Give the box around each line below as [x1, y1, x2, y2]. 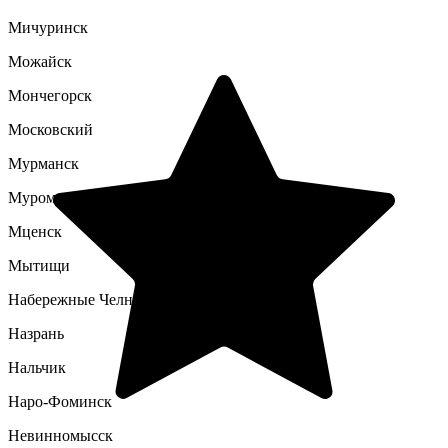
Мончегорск [8, 87, 92, 104]
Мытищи [8, 257, 70, 274]
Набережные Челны [8, 291, 144, 308]
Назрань [8, 325, 64, 342]
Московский [8, 121, 93, 138]
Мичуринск [8, 19, 88, 36]
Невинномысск [8, 427, 113, 444]
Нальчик [8, 359, 66, 376]
